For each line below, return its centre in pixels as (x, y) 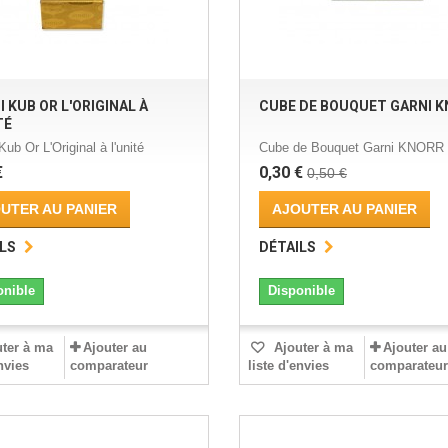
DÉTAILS (287, 247)
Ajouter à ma (311, 348)
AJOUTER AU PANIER (344, 209)
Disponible (301, 291)
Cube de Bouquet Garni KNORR (351, 148)
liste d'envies (288, 366)
